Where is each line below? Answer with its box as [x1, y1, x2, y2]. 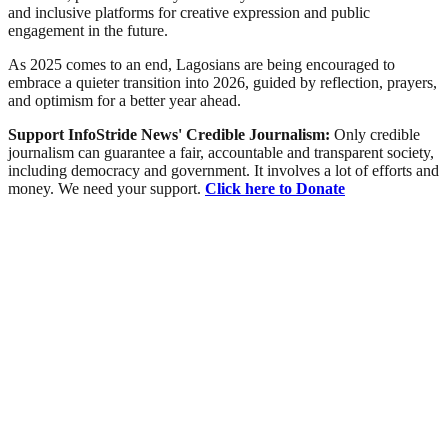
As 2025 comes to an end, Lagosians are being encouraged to [8, 56, 395, 74]
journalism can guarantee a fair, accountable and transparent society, [8, 144, 434, 162]
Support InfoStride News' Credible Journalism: [8, 126, 334, 144]
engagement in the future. [8, 22, 168, 40]
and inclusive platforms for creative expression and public [8, 4, 370, 22]
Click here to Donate [205, 180, 345, 198]
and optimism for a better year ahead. [8, 92, 241, 110]
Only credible [334, 126, 420, 144]
